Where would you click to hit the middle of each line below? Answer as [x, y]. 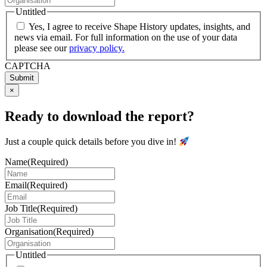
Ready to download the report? [100, 117]
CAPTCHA [28, 66]
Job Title [21, 209]
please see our [42, 48]
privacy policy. [97, 48]
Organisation [29, 232]
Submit [22, 78]
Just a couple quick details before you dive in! [92, 142]
